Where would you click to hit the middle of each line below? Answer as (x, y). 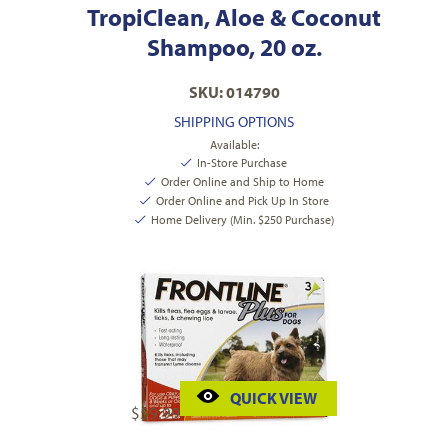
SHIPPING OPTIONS (234, 122)
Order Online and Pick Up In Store (242, 201)
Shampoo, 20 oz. (234, 47)
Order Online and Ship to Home (242, 182)
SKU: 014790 (234, 92)
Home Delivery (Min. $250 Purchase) (242, 220)
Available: (234, 145)
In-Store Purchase (242, 163)
